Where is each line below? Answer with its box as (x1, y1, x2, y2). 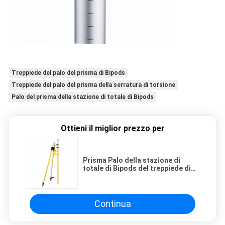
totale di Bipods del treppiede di (83, 164, 191, 172)
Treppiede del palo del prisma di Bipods (11, 69, 125, 76)
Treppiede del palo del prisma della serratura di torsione (11, 81, 175, 88)
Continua (94, 198, 131, 209)
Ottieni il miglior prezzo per (60, 123, 165, 133)
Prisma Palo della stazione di (83, 156, 180, 164)
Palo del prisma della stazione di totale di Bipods (11, 93, 154, 100)
